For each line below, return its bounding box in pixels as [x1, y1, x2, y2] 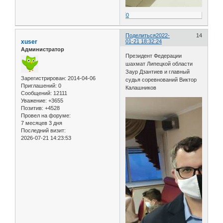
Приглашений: [21, 83, 57, 89]
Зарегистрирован [21, 75, 65, 82]
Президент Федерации [125, 53, 182, 59]
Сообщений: [21, 90, 52, 97]
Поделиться [125, 32, 156, 38]
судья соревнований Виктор [125, 77, 197, 83]
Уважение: [21, 98, 47, 104]
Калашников [125, 85, 157, 91]
